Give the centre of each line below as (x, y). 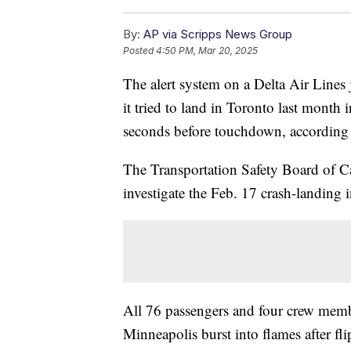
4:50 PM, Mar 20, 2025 (207, 50)
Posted (139, 50)
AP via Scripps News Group (218, 34)
